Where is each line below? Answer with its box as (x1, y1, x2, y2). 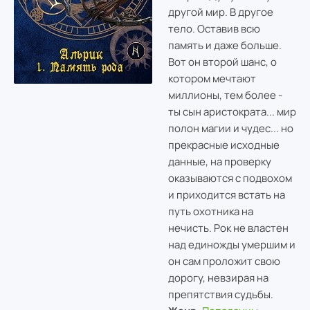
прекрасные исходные (167, 137, 280, 152)
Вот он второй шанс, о (167, 54, 277, 69)
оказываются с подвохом (167, 170, 292, 185)
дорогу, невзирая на (167, 270, 268, 285)
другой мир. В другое (167, 4, 273, 19)
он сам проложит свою (167, 253, 280, 268)
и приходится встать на (167, 187, 285, 202)
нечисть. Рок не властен (167, 220, 289, 235)
